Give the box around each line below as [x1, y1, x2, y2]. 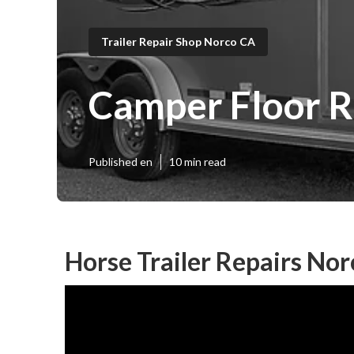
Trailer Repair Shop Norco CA [101, 34, 255, 48]
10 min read [169, 155, 226, 168]
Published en [88, 155, 153, 168]
